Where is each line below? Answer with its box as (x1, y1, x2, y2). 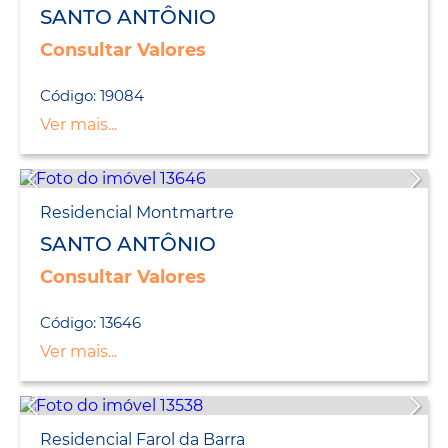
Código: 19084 (40, 86, 144, 106)
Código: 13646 (40, 313, 141, 333)
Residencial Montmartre (40, 203, 234, 223)
